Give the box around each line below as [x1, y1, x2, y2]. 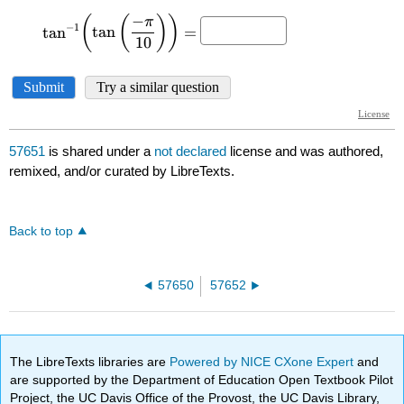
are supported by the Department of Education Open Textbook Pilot [10, 372, 394, 387]
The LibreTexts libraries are [10, 353, 170, 369]
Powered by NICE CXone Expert [170, 353, 358, 369]
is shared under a [45, 143, 155, 160]
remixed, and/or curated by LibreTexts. [9, 163, 235, 179]
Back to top [9, 225, 74, 239]
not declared [154, 143, 231, 160]
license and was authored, [230, 143, 384, 160]
